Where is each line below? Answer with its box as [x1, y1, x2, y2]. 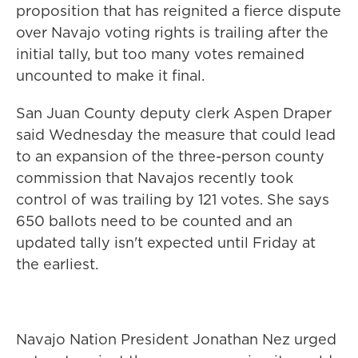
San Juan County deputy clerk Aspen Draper [16, 103, 332, 123]
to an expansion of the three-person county [16, 146, 324, 166]
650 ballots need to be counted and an [16, 211, 292, 231]
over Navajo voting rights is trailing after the [16, 22, 328, 42]
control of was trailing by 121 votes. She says [16, 189, 329, 209]
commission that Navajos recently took [16, 168, 293, 188]
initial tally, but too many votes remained [16, 44, 304, 64]
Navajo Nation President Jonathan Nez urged [16, 329, 336, 349]
